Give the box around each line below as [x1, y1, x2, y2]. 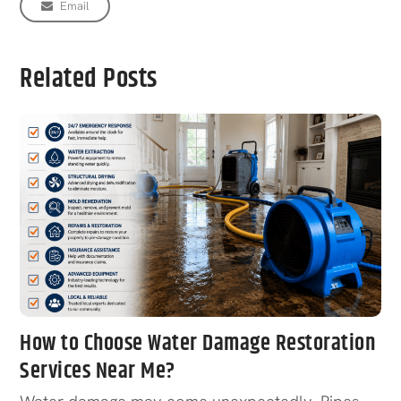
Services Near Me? [20, 354, 175, 388]
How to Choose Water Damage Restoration [20, 326, 376, 361]
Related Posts [20, 58, 158, 99]
